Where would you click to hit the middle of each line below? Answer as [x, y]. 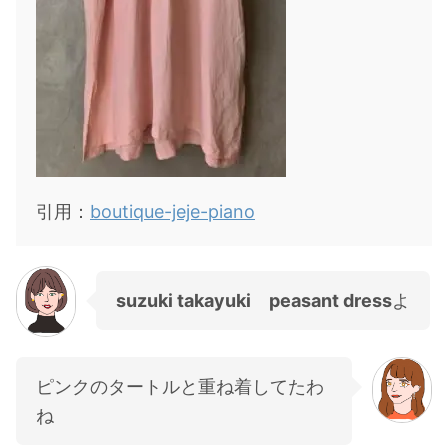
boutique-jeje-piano [172, 211]
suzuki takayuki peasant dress [254, 300]
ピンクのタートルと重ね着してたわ [180, 386]
